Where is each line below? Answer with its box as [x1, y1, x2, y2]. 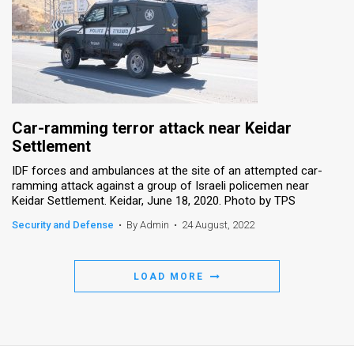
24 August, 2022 [182, 218, 254, 231]
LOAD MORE [133, 270, 208, 282]
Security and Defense [12, 218, 114, 231]
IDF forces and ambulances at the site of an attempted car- [12, 163, 322, 178]
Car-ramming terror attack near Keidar [12, 118, 292, 137]
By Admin [126, 218, 169, 231]
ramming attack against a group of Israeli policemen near [12, 178, 309, 193]
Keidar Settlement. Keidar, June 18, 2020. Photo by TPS [12, 193, 296, 208]
